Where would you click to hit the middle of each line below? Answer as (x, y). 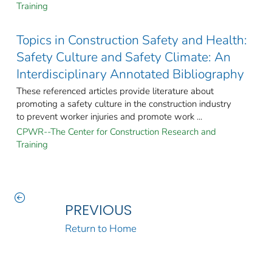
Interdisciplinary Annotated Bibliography (130, 74)
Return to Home (100, 229)
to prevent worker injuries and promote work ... (109, 117)
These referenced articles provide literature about (115, 91)
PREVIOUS (98, 210)
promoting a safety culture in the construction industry (124, 104)
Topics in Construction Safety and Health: (132, 40)
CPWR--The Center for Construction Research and (116, 132)
